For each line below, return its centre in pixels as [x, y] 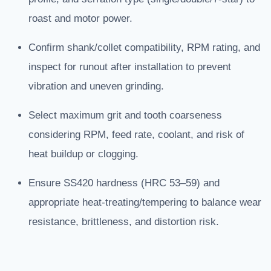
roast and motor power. [80, 19]
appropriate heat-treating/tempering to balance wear [145, 203]
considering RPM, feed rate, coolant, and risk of [136, 135]
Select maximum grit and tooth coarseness [125, 116]
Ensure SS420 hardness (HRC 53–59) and [124, 183]
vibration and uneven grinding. [96, 87]
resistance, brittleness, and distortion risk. [124, 222]
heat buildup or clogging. [83, 154]
